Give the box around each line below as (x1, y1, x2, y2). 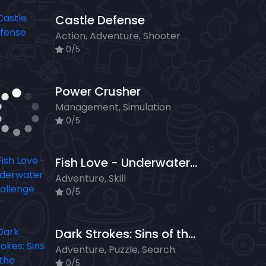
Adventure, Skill (55, 172, 126, 186)
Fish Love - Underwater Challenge (190, 154, 197, 172)
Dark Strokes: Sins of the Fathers (188, 226, 195, 243)
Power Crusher (55, 83, 141, 100)
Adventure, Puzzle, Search (55, 243, 175, 257)
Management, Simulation (55, 100, 171, 115)
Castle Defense (55, 12, 145, 29)
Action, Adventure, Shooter (55, 29, 180, 43)
